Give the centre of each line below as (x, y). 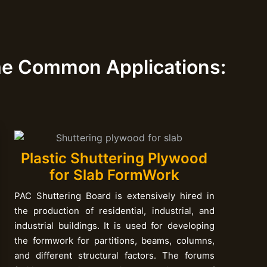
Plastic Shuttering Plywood (114, 158)
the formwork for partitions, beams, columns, (114, 240)
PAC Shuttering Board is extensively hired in (114, 195)
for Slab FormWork (114, 175)
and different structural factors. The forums (114, 255)
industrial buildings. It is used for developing (114, 225)
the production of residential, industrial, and (114, 210)
